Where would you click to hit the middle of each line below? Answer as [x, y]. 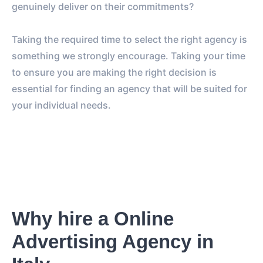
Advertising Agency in [113, 241]
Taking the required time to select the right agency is [129, 39]
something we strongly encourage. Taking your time [129, 55]
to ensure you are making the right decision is [114, 72]
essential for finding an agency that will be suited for [129, 88]
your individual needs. [61, 105]
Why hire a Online [93, 218]
